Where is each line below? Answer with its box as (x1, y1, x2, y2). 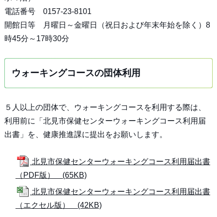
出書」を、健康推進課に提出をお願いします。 (4, 130, 167, 139)
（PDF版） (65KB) (15, 171, 87, 179)
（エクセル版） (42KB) (15, 201, 102, 209)
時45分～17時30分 (4, 34, 69, 43)
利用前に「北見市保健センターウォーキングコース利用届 (4, 117, 206, 125)
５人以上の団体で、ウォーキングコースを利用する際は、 (4, 103, 206, 111)
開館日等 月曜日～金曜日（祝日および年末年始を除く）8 (4, 21, 210, 29)
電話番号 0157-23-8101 (4, 7, 92, 15)
